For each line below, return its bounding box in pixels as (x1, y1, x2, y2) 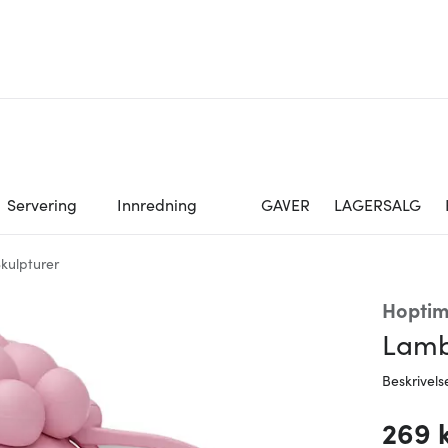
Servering (7, 193, 77, 215)
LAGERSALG (334, 193, 421, 215)
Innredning (117, 193, 197, 215)
